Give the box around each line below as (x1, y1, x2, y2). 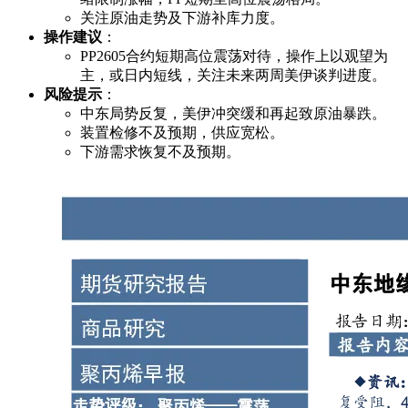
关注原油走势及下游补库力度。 (80, 10, 284, 26)
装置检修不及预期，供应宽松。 (80, 125, 284, 141)
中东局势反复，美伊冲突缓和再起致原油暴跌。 (80, 106, 386, 122)
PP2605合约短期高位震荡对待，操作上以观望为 (80, 48, 388, 65)
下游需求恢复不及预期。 (80, 144, 240, 160)
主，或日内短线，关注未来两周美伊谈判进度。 (80, 67, 386, 84)
